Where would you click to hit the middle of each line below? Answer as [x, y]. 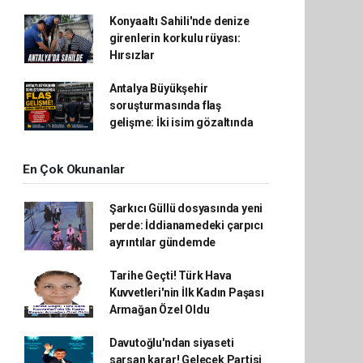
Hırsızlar [132, 55]
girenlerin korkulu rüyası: [175, 38]
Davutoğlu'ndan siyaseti [171, 343]
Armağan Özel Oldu [159, 310]
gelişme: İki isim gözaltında [181, 122]
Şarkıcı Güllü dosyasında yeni [186, 208]
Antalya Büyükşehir [158, 88]
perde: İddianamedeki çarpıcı [186, 225]
